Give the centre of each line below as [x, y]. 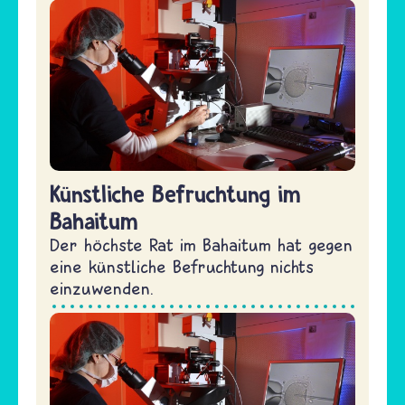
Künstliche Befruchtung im [175, 193]
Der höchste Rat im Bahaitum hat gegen [201, 244]
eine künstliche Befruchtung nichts [182, 266]
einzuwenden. [102, 287]
